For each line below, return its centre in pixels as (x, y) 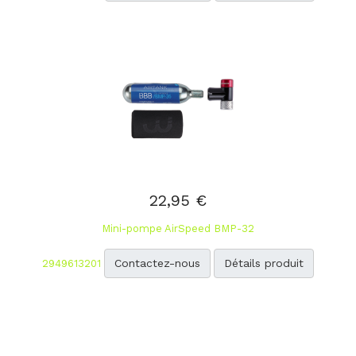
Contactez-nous (157, 263)
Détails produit (264, 263)
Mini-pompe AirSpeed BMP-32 (178, 228)
